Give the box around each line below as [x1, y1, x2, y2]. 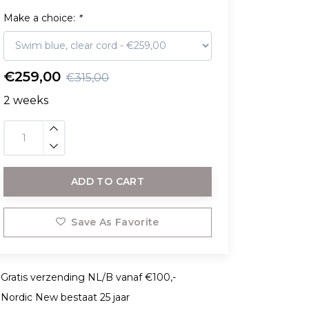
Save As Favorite [71, 215, 159, 228]
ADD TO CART [71, 175, 144, 188]
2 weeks [3, 93, 48, 107]
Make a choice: [3, 11, 78, 24]
